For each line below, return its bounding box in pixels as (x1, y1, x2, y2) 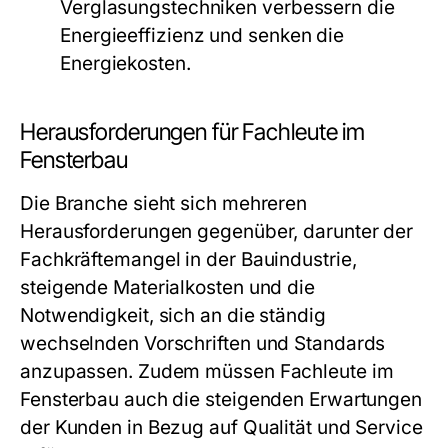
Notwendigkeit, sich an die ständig (20, 304, 326, 327)
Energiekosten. (60, 52, 191, 75)
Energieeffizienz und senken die (60, 24, 345, 47)
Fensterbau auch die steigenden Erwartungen (20, 388, 423, 411)
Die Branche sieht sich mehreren (20, 192, 308, 215)
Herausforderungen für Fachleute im (20, 118, 366, 146)
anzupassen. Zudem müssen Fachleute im (20, 360, 394, 383)
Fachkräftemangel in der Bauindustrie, (20, 248, 357, 271)
